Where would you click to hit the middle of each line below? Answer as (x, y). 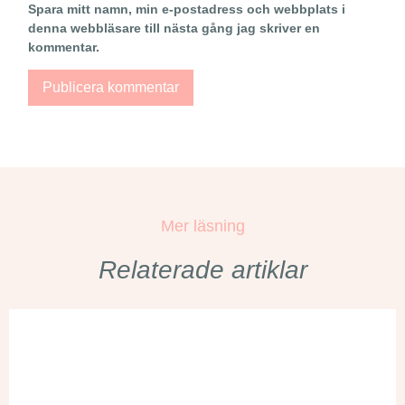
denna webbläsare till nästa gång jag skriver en (174, 28)
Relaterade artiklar (202, 269)
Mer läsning (202, 226)
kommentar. (64, 47)
